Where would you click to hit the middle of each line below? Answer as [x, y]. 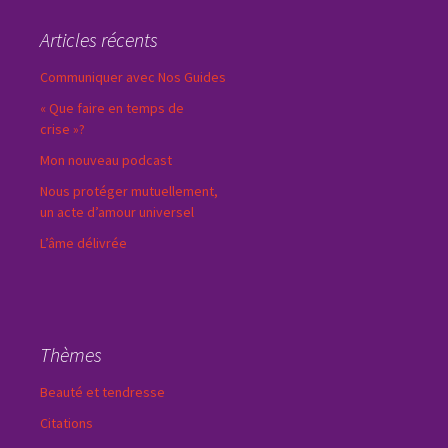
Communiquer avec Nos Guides [133, 77]
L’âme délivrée [83, 243]
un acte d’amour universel [117, 212]
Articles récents [99, 39]
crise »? [62, 129]
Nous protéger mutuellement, [129, 191]
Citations [66, 423]
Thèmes [71, 354]
